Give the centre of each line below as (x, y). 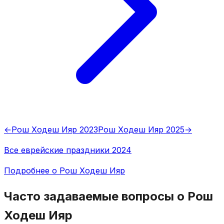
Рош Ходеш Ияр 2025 (141, 130)
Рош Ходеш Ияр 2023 (55, 130)
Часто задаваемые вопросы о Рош (108, 196)
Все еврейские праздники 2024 (68, 150)
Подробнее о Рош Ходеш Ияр (64, 171)
